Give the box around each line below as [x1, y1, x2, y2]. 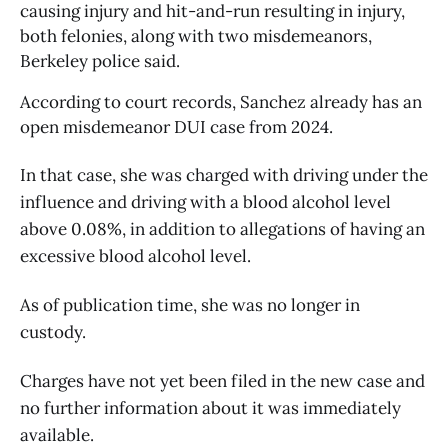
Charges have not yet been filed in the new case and [20, 370, 425, 393]
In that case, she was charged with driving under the [20, 164, 428, 187]
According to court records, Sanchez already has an [20, 91, 422, 114]
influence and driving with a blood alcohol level [20, 191, 391, 214]
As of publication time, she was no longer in [20, 294, 360, 317]
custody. [20, 321, 86, 344]
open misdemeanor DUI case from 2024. [20, 116, 337, 139]
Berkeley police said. [20, 50, 184, 73]
